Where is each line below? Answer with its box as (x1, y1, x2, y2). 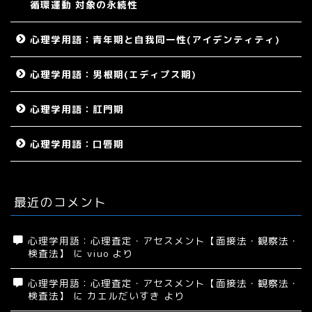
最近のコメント (14, 194, 107, 210)
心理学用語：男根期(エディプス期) (30, 67, 196, 81)
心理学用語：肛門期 (30, 102, 124, 116)
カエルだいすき (87, 288, 160, 302)
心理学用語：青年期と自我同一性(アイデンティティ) (30, 32, 280, 46)
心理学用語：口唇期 (30, 136, 124, 150)
